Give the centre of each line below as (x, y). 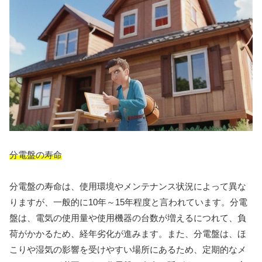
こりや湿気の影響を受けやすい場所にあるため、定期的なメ (128, 249)
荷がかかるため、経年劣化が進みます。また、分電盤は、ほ (128, 233)
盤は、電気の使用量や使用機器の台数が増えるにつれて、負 (128, 218)
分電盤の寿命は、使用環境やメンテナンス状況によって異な (128, 186)
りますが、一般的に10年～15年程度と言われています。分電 (128, 202)
